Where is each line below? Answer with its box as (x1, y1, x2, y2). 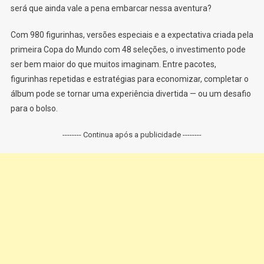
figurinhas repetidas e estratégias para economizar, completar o (10, 74, 249, 84)
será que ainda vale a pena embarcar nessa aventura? (10, 3, 212, 13)
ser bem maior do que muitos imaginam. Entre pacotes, (10, 59, 216, 69)
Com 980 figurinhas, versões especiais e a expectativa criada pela (10, 29, 253, 39)
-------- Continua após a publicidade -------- (62, 130, 202, 139)
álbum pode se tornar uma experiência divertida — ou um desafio (10, 88, 251, 98)
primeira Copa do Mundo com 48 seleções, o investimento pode (10, 44, 246, 54)
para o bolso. (10, 103, 58, 113)
